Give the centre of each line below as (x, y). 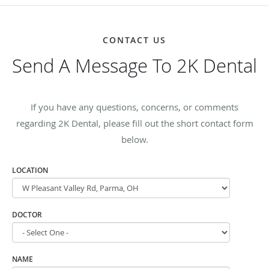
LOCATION (30, 170)
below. (134, 139)
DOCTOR (27, 214)
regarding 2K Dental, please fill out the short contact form (134, 123)
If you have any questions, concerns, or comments (134, 107)
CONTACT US (134, 40)
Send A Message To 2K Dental (134, 65)
